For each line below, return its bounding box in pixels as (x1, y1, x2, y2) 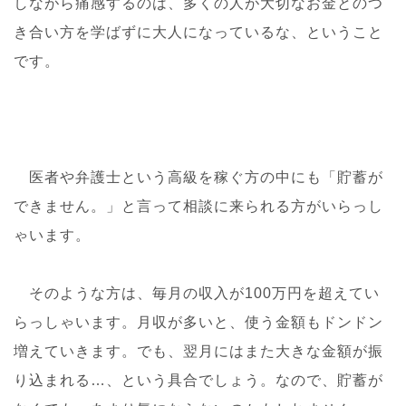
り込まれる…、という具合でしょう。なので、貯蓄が (14, 372, 383, 388)
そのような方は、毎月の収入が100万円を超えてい (14, 285, 380, 301)
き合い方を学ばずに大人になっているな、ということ (14, 24, 383, 40)
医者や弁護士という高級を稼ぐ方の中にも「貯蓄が (14, 169, 383, 185)
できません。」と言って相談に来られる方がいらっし (14, 198, 383, 214)
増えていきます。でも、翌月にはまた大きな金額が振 (14, 343, 383, 359)
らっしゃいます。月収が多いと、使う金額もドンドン (14, 314, 383, 330)
